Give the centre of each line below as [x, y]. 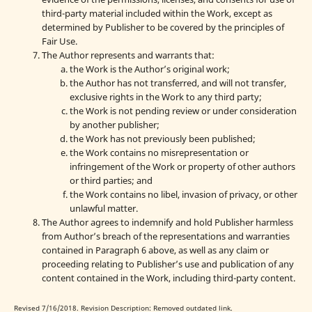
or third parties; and [111, 181]
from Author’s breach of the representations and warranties [165, 236]
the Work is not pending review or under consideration [183, 111]
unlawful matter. [103, 209]
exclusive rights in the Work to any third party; [165, 97]
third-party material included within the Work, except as [157, 14]
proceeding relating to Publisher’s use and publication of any [167, 264]
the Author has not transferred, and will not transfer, [178, 83]
